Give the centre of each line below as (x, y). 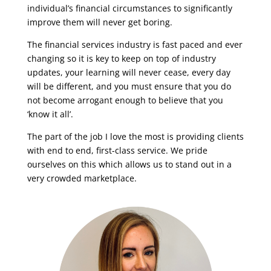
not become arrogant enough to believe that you (125, 100)
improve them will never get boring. (100, 22)
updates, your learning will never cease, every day (129, 73)
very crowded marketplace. (82, 178)
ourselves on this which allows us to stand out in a (129, 165)
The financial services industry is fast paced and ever (135, 45)
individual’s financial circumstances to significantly (129, 8)
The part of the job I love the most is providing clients (135, 137)
